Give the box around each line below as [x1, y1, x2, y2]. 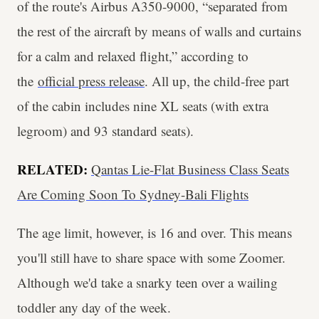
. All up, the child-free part [145, 72, 289, 90]
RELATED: [17, 159, 91, 179]
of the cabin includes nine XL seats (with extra [17, 97, 268, 115]
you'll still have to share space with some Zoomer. [17, 249, 286, 266]
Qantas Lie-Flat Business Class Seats [91, 160, 289, 178]
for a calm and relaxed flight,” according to [17, 47, 249, 65]
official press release [38, 72, 145, 90]
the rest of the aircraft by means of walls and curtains [17, 22, 301, 40]
